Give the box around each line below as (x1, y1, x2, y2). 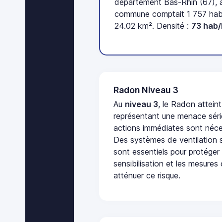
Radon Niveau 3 (113, 84, 179, 95)
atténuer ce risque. (113, 170, 181, 181)
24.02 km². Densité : (114, 21, 192, 31)
